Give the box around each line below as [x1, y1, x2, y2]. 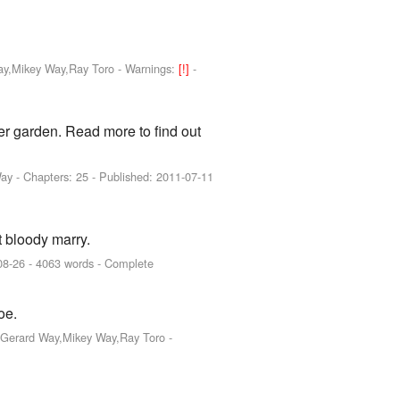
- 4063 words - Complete [25, 254, 154, 272]
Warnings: [125, 59, 179, 77]
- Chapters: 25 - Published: [12, 167, 157, 185]
